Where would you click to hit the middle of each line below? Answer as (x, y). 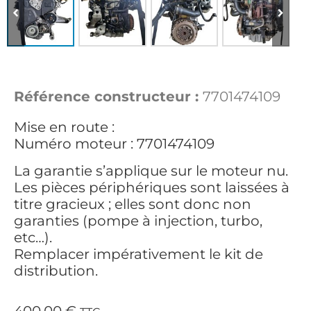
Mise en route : (64, 127)
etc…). (33, 237)
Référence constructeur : (108, 97)
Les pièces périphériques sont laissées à (152, 187)
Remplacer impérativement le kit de (138, 254)
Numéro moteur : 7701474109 (114, 144)
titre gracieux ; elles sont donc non (133, 204)
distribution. (56, 270)
